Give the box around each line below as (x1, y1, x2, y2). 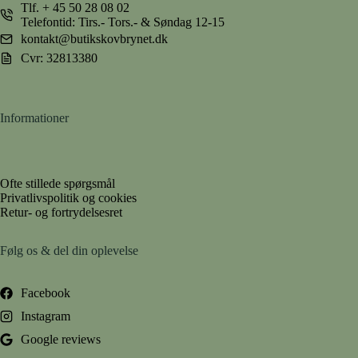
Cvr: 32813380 (21, 51, 97, 66)
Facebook (21, 285, 70, 300)
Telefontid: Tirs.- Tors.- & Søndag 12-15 (21, 15, 225, 30)
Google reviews (21, 332, 101, 346)
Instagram (21, 308, 70, 323)
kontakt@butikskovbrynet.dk (21, 32, 168, 46)
